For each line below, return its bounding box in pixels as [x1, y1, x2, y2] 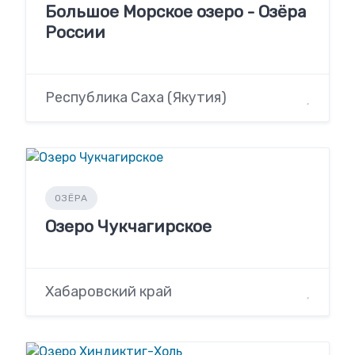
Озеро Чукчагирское [45, 216, 212, 237]
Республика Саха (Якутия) [45, 89, 227, 107]
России [45, 22, 105, 42]
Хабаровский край [45, 283, 172, 301]
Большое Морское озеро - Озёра [45, 2, 306, 21]
